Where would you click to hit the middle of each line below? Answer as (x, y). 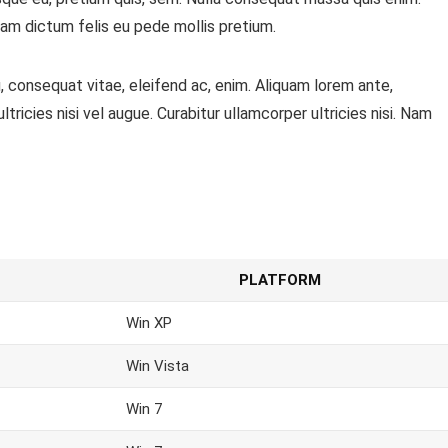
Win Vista (157, 366)
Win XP (149, 323)
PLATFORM (280, 280)
